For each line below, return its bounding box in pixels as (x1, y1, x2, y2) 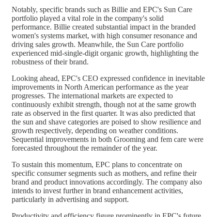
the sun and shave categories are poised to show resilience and (12, 117, 201, 126)
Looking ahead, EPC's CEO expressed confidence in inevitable (12, 74, 205, 82)
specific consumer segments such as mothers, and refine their (12, 169, 197, 177)
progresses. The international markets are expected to (12, 91, 173, 100)
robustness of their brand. (12, 57, 89, 66)
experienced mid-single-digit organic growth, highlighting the (12, 48, 199, 57)
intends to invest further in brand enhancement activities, (12, 186, 183, 195)
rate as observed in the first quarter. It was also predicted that (12, 108, 195, 117)
